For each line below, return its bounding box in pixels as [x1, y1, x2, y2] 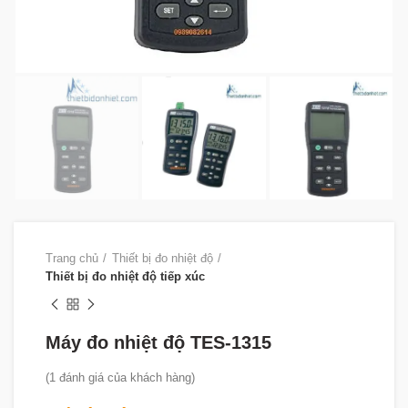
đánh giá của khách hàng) [56, 371, 195, 385]
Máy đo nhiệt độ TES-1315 [46, 332, 271, 353]
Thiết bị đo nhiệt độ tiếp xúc [46, 270, 205, 284]
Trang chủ [46, 251, 98, 266]
